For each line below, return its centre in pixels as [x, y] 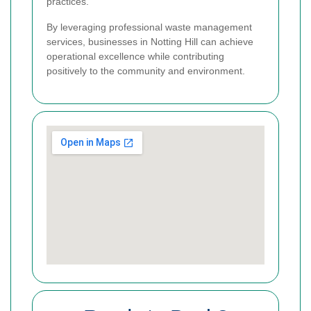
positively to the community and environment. [146, 70]
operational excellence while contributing [135, 56]
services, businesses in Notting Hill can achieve [150, 41]
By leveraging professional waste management [149, 27]
